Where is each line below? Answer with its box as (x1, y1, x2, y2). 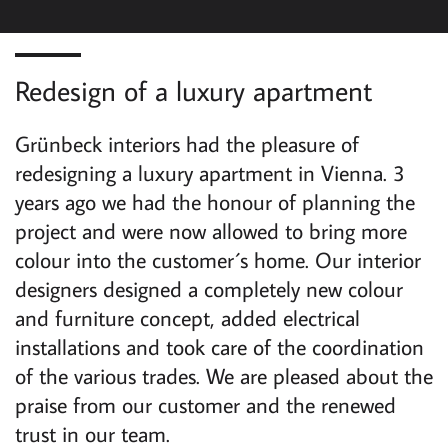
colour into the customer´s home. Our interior (15, 244, 421, 274)
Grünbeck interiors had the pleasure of (15, 128, 359, 158)
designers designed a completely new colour (15, 273, 403, 303)
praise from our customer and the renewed (15, 389, 396, 419)
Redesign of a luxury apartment (15, 71, 372, 109)
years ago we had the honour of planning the (15, 186, 415, 216)
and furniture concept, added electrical (15, 302, 360, 332)
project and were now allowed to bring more (15, 215, 407, 245)
